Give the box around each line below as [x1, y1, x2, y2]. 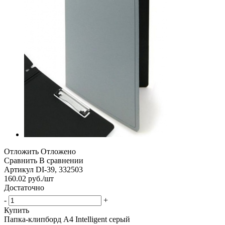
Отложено [41, 147, 76, 156]
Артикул [4, 165, 34, 174]
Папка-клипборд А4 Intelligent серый [4, 214, 130, 223]
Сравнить [4, 156, 37, 165]
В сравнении [39, 156, 83, 165]
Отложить [4, 147, 39, 156]
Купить [4, 205, 29, 214]
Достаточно [4, 183, 44, 192]
